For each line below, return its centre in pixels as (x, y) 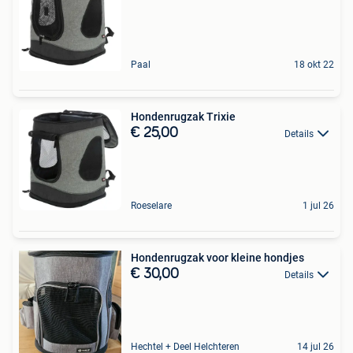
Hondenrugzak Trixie (183, 117)
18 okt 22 (314, 65)
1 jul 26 (318, 206)
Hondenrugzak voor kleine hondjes (217, 258)
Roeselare (151, 206)
